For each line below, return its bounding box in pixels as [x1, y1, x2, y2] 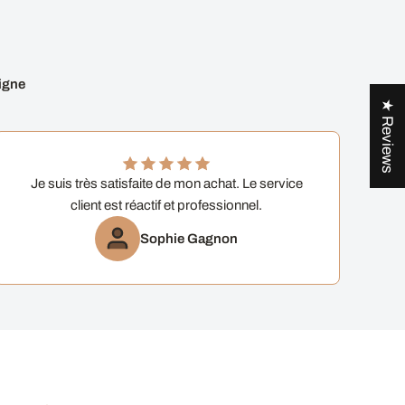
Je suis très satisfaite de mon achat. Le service [30, 175, 303, 191]
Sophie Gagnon [140, 231, 239, 246]
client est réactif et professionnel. [71, 197, 263, 212]
